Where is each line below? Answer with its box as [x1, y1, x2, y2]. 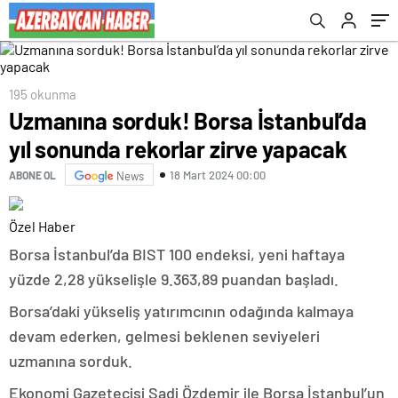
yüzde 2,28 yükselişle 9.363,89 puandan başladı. [9, 269, 338, 289]
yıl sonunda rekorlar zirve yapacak [9, 135, 347, 163]
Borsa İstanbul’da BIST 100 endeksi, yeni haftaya [9, 244, 345, 264]
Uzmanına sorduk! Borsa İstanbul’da [9, 107, 367, 134]
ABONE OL [9, 168, 56, 181]
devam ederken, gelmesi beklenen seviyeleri [9, 326, 320, 346]
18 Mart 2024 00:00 [170, 167, 266, 182]
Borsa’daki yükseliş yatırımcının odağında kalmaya [9, 301, 354, 321]
